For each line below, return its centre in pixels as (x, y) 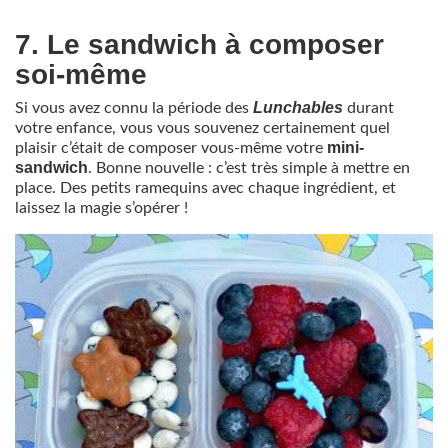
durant (370, 108)
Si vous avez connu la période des (134, 108)
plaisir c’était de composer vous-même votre (171, 148)
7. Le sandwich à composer (199, 45)
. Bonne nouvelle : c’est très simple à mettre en (249, 168)
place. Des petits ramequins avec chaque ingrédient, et (205, 188)
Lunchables (300, 108)
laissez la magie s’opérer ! (101, 208)
